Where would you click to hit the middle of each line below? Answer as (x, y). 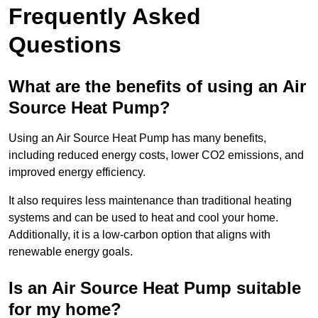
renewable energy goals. (71, 252)
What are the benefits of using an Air (157, 87)
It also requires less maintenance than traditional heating (150, 201)
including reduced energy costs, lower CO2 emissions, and (156, 155)
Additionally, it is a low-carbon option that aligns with (139, 235)
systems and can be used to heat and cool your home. (143, 218)
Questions (65, 45)
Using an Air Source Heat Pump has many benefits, (137, 138)
